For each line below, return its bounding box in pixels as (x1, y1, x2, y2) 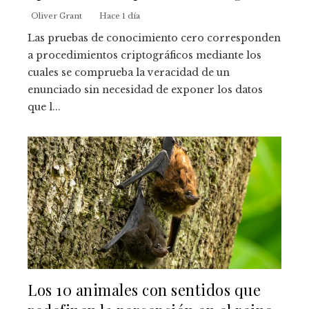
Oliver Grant (31, 11, 82, 21)
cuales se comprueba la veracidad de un (28, 66, 230, 79)
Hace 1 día (99, 11, 140, 21)
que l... (28, 101, 61, 114)
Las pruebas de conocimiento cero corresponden (28, 32, 281, 45)
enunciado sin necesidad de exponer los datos (28, 83, 263, 97)
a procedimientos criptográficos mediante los (28, 49, 261, 62)
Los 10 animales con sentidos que (28, 279, 261, 300)
